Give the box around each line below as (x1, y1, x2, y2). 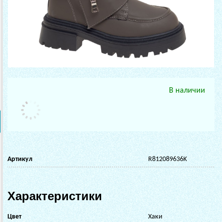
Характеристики (7, 189, 102, 203)
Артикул (7, 155, 32, 163)
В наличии (169, 86, 205, 95)
